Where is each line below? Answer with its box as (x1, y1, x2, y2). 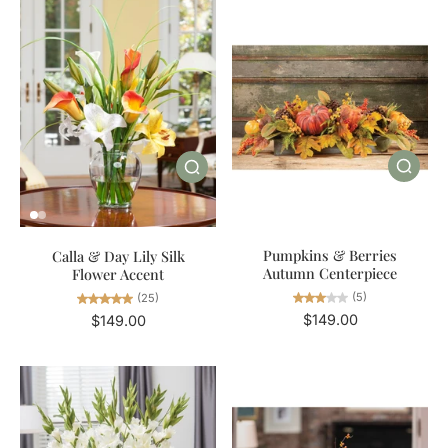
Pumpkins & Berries (263, 245, 397, 266)
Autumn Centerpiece (263, 263, 397, 284)
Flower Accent (72, 263, 164, 284)
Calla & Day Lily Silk (51, 245, 185, 266)
